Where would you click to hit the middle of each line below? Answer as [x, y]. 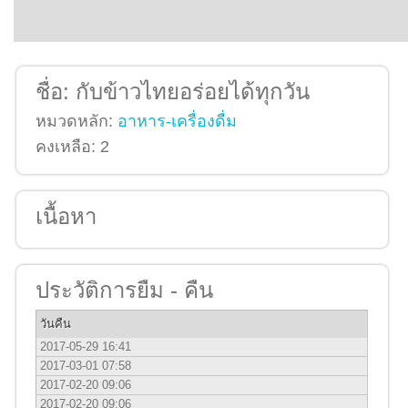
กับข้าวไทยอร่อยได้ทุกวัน [193, 91]
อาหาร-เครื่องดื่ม [177, 121]
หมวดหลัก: [76, 121]
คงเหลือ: [68, 146]
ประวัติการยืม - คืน [124, 290]
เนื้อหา [66, 216]
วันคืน [56, 323]
